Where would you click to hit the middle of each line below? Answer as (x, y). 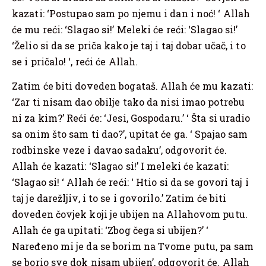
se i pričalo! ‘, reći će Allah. (75, 61)
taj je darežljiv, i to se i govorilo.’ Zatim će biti (119, 198)
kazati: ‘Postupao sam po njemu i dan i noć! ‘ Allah (131, 13)
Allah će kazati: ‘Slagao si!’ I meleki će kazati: (120, 166)
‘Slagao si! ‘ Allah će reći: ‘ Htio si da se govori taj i (130, 182)
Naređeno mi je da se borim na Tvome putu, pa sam (133, 246)
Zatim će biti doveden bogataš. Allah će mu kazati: (132, 85)
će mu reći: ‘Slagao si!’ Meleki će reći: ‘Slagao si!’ (125, 29)
